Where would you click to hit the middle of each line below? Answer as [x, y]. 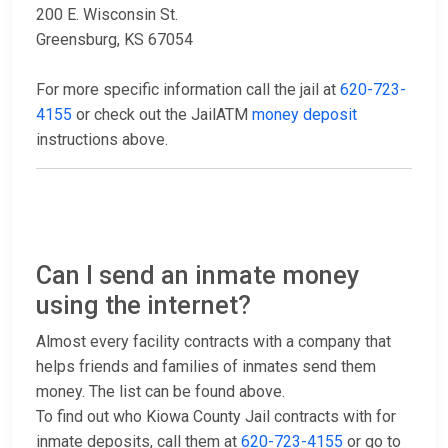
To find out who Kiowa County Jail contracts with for [216, 417]
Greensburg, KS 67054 [114, 40]
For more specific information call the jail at [188, 90]
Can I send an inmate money [197, 276]
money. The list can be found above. [160, 392]
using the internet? [143, 306]
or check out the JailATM [162, 115]
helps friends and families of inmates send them [206, 367]
